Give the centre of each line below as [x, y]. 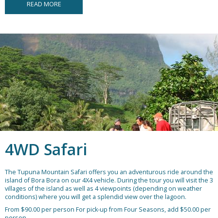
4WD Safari [46, 149]
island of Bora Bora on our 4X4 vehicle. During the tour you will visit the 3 [109, 181]
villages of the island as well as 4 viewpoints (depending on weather [103, 189]
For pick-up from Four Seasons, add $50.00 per [143, 210]
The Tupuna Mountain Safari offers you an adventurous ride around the [109, 172]
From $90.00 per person [40, 210]
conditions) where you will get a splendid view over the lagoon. [96, 197]
